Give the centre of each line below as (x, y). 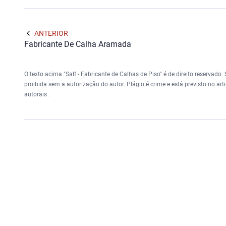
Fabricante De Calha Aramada (78, 44)
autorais (36, 94)
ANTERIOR (51, 33)
